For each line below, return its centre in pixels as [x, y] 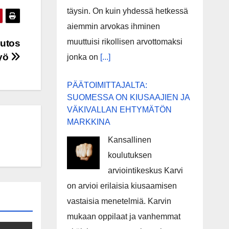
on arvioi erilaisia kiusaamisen [122, 186]
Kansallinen [129, 140]
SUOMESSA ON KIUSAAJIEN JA [128, 97]
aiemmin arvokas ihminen [113, 26]
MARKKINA [88, 122]
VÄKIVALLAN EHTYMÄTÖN [119, 110]
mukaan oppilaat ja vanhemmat [123, 216]
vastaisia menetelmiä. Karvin [119, 201]
